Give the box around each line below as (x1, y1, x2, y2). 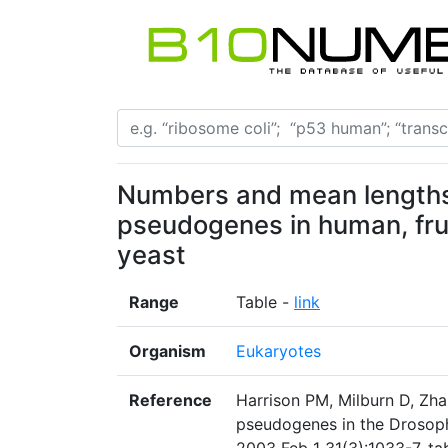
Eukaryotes (236, 341, 321, 362)
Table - (236, 292, 294, 313)
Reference (129, 390, 212, 411)
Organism (129, 341, 206, 362)
